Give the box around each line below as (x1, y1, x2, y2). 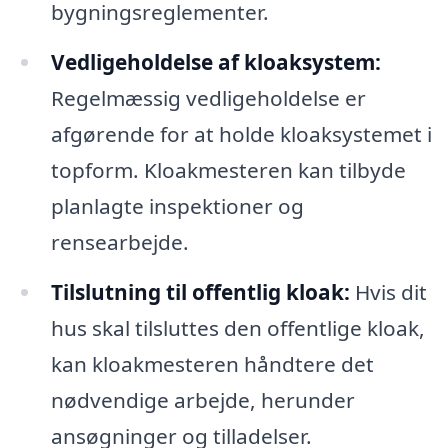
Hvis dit (349, 277, 427, 306)
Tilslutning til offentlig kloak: (50, 277, 350, 306)
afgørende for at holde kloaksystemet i (50, 119, 432, 148)
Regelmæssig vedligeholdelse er (50, 83, 366, 112)
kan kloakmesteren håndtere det (50, 349, 374, 378)
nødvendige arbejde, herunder (50, 385, 355, 414)
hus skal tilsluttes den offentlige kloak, (50, 313, 425, 342)
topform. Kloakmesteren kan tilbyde (50, 155, 406, 184)
